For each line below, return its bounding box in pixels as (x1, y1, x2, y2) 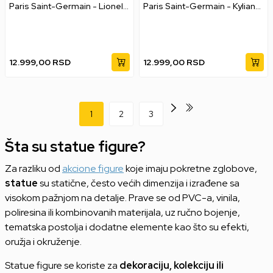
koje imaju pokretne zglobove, (124, 161, 257, 175)
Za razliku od (5, 161, 62, 175)
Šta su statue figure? (5, 136, 146, 156)
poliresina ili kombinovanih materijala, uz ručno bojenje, (5, 205, 240, 219)
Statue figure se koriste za (5, 258, 119, 272)
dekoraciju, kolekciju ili (119, 258, 224, 272)
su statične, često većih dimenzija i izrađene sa (40, 176, 239, 190)
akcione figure (62, 161, 124, 175)
